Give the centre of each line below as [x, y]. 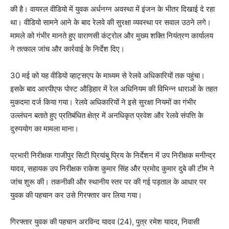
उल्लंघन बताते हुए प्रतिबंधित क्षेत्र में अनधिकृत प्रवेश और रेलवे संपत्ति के [107, 116]
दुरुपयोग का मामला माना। [44, 129]
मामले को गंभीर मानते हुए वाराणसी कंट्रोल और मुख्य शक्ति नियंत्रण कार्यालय [112, 36]
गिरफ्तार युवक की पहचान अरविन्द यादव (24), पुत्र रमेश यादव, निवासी [105, 222]
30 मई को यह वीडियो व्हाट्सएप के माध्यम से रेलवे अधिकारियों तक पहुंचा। [108, 76]
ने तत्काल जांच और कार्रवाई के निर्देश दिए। [67, 49]
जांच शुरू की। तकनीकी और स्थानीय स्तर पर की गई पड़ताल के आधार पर [108, 182]
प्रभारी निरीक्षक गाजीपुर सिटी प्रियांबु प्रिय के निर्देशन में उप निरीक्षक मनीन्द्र [113, 155]
